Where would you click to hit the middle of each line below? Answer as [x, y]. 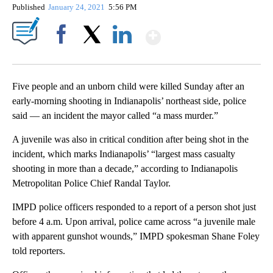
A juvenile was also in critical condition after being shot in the [130, 140]
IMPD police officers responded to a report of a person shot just [134, 207]
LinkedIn [122, 55]
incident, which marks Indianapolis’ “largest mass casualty [124, 154]
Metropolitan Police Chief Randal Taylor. [91, 183]
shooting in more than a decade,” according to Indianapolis [125, 169]
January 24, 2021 [78, 7]
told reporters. [39, 251]
